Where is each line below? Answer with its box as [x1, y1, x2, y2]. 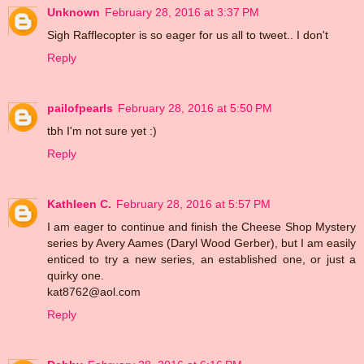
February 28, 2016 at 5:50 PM [118, 101, 272, 115]
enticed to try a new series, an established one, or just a [47, 252, 356, 266]
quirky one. [47, 268, 104, 282]
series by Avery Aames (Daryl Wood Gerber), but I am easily [47, 236, 356, 249]
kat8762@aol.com [47, 284, 141, 298]
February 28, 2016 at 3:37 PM [105, 5, 259, 19]
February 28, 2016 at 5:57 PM [116, 197, 271, 210]
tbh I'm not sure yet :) [47, 123, 157, 137]
